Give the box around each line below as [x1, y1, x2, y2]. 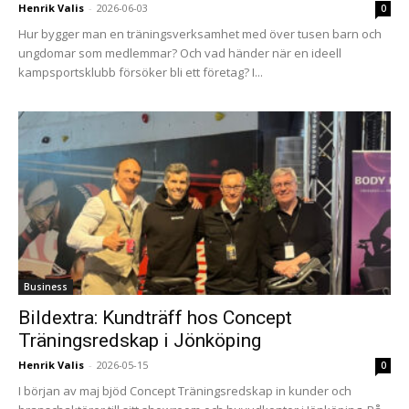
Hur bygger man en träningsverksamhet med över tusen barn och [18, 25, 382, 42]
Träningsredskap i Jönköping [18, 330, 261, 352]
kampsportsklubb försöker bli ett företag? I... [18, 63, 263, 80]
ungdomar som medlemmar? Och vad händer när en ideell [18, 44, 341, 61]
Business [24, 280, 68, 294]
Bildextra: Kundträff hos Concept [18, 307, 292, 330]
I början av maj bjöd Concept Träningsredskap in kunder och [18, 383, 351, 400]
